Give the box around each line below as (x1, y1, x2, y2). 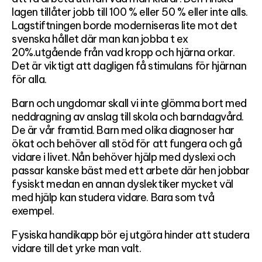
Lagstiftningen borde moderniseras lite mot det (12, 19, 237, 32)
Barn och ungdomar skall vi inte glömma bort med (12, 96, 247, 110)
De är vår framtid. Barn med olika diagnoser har (12, 123, 235, 137)
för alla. (12, 73, 47, 86)
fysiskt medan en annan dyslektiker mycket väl (12, 177, 233, 191)
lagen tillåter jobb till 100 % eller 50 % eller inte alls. (12, 5, 248, 19)
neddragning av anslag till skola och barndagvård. (12, 110, 244, 123)
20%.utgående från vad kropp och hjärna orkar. (12, 46, 235, 59)
